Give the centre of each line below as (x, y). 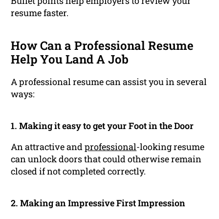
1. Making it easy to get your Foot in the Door (102, 126)
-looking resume (171, 147)
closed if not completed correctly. (78, 171)
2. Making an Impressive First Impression (98, 203)
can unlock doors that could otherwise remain (106, 159)
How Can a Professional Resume (102, 46)
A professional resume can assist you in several (109, 82)
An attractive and (48, 147)
